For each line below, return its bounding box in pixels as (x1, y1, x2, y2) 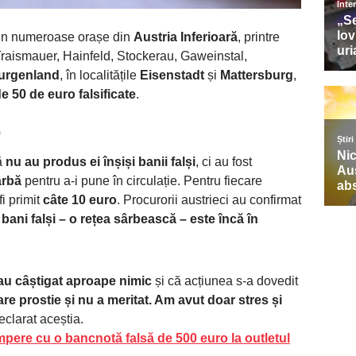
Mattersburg (220, 68, 293, 83)
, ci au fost (195, 155, 252, 169)
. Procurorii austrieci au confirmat (117, 193, 301, 207)
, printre (238, 30, 280, 44)
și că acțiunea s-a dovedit (152, 274, 298, 288)
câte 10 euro (43, 193, 117, 207)
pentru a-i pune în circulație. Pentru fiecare (21, 174, 262, 188)
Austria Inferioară (133, 30, 238, 44)
